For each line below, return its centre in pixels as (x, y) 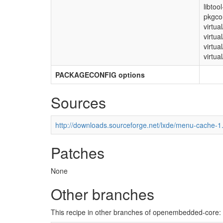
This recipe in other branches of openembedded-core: (136, 212)
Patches (78, 153)
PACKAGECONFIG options (100, 75)
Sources (78, 102)
